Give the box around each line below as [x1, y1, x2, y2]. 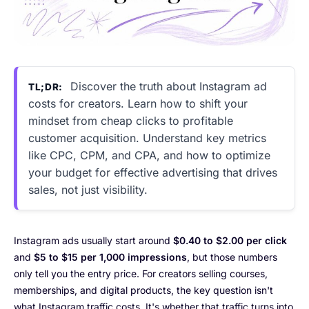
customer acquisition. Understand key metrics [28, 130, 266, 145]
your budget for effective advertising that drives [28, 165, 277, 179]
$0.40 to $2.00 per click [173, 234, 287, 246]
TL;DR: [28, 81, 63, 92]
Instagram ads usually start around [14, 234, 173, 246]
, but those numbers [187, 250, 277, 263]
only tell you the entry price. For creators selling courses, [14, 267, 268, 279]
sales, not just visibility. [28, 182, 148, 197]
